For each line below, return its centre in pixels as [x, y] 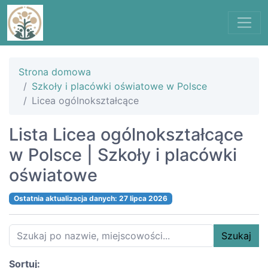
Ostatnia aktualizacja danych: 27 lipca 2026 [90, 198]
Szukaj [236, 236]
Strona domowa [55, 72]
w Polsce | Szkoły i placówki [123, 155]
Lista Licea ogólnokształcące [126, 134]
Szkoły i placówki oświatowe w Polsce [119, 86]
